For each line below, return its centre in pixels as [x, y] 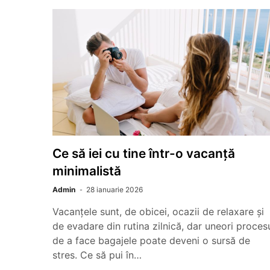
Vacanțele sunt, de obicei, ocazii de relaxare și [158, 212]
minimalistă [87, 171]
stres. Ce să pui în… [97, 255]
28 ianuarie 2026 [115, 190]
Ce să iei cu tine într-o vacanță [144, 153]
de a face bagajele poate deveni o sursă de [151, 240]
